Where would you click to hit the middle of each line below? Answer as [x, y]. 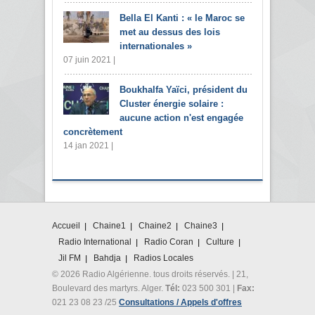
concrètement [93, 131]
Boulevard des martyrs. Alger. [109, 288]
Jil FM [70, 258]
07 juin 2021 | [89, 59]
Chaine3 [201, 225]
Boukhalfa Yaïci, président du [184, 89]
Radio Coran [169, 242]
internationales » [156, 46]
